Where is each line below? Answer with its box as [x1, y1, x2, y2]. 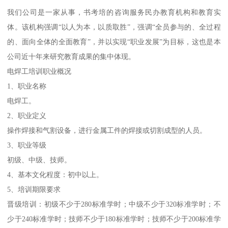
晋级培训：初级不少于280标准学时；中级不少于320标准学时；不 [7, 200, 221, 209]
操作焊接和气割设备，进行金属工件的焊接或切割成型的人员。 [7, 126, 207, 135]
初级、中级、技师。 [7, 156, 72, 164]
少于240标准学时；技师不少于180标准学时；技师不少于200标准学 [7, 215, 221, 223]
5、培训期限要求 [7, 185, 61, 194]
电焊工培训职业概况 [7, 67, 72, 76]
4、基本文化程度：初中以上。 [7, 170, 104, 179]
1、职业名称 [7, 82, 47, 91]
